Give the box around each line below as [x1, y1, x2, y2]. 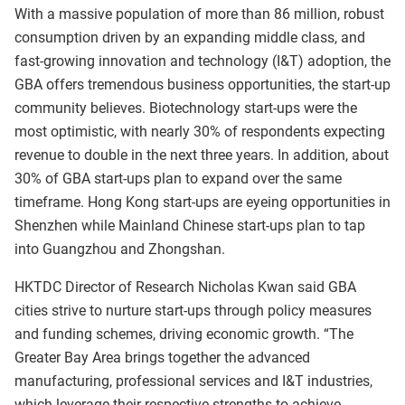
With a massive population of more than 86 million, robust [14, 5, 384, 24]
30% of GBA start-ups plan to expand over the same [14, 170, 342, 188]
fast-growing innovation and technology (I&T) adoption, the [14, 52, 391, 71]
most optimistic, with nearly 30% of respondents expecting [14, 123, 385, 141]
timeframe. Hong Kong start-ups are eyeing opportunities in [14, 193, 391, 212]
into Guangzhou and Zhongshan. [14, 240, 225, 259]
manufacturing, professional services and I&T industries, [14, 372, 372, 391]
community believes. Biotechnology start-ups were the [14, 99, 357, 118]
